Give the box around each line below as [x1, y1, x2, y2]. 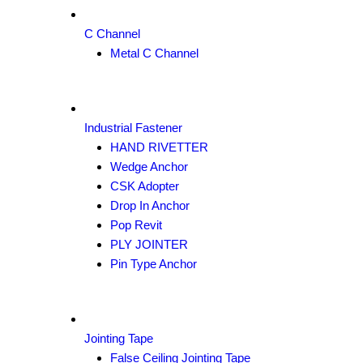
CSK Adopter [110, 179, 179, 193]
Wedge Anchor [110, 160, 188, 173]
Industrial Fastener [84, 121, 182, 135]
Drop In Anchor [110, 199, 190, 212]
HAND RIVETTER [110, 140, 208, 154]
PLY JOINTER [110, 237, 188, 251]
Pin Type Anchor [110, 257, 197, 271]
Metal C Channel [110, 46, 199, 60]
